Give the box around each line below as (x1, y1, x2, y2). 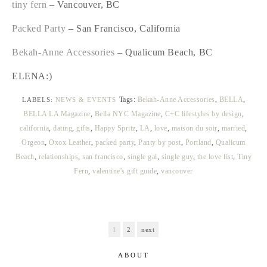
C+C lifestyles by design (164, 109, 242, 118)
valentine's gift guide (92, 166, 157, 175)
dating (53, 123, 73, 132)
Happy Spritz (94, 123, 136, 132)
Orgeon (21, 138, 45, 147)
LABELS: (21, 95, 55, 103)
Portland (185, 138, 212, 147)
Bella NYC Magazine (94, 109, 161, 118)
